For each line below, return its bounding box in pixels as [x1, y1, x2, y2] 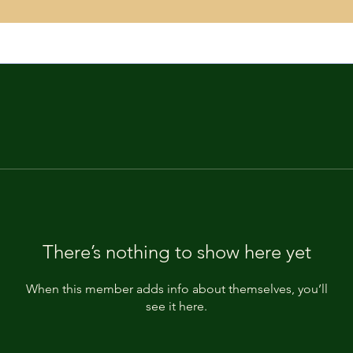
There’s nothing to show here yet [42, 240, 311, 263]
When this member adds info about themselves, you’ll [25, 281, 328, 296]
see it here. [146, 298, 207, 314]
